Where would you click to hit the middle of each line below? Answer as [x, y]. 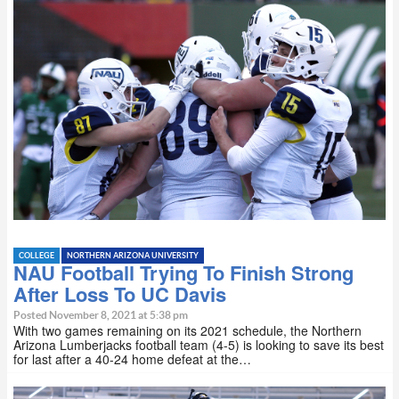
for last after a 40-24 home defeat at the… [132, 358]
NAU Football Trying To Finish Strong [183, 272]
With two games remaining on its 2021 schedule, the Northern [187, 330]
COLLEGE [37, 256]
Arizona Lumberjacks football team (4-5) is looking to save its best [199, 344]
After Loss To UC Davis [120, 293]
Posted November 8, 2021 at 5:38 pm [101, 315]
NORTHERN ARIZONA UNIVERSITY [133, 256]
